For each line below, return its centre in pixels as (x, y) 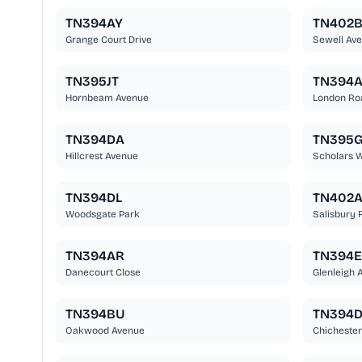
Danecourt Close (103, 273)
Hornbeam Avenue (107, 98)
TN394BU (95, 314)
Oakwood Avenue (105, 331)
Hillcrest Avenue (102, 156)
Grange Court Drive (109, 40)
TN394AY (94, 23)
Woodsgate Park (103, 215)
